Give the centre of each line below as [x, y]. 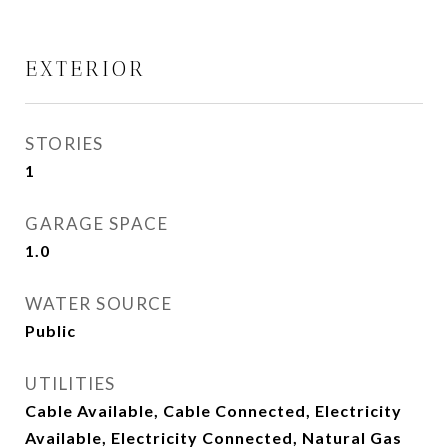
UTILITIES [70, 383]
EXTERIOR [85, 68]
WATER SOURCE [98, 303]
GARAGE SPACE [96, 223]
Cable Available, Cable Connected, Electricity [213, 410]
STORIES [64, 143]
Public [50, 330]
